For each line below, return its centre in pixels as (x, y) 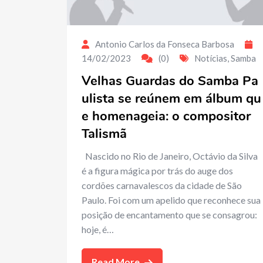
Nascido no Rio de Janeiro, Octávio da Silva (170, 156)
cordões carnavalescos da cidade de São (162, 185)
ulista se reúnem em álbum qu (171, 98)
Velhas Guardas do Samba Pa (170, 81)
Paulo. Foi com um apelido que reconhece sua (171, 200)
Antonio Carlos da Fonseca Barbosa (165, 44)
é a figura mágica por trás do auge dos (157, 170)
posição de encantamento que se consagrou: (169, 214)
